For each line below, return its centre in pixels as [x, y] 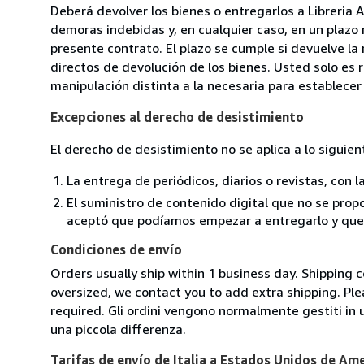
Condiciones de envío [116, 249]
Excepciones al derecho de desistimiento [177, 117]
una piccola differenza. [118, 329]
